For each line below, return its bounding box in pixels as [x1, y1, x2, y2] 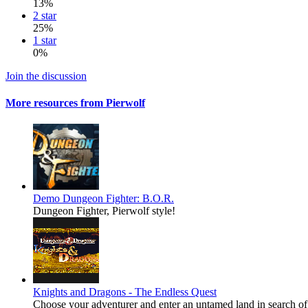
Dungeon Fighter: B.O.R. [63, 192, 174, 205]
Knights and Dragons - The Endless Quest [33, 286, 217, 298]
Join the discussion [5, 69, 87, 82]
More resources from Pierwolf [5, 97, 145, 109]
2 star [33, 9, 56, 21]
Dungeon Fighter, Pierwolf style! [33, 205, 175, 217]
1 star [33, 34, 56, 46]
